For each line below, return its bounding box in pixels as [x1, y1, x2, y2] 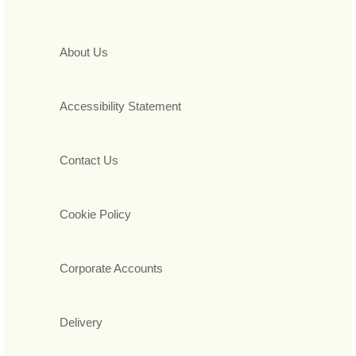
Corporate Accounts [60, 261, 163, 276]
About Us [60, 45, 108, 60]
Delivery [60, 315, 103, 330]
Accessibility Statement [60, 99, 181, 114]
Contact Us [60, 153, 118, 168]
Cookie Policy [60, 207, 131, 222]
